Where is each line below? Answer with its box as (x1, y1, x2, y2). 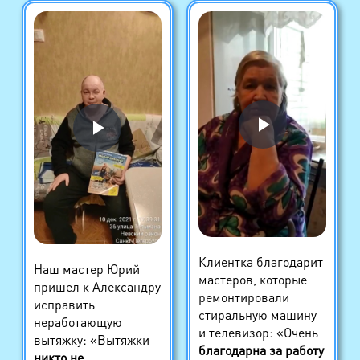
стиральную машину (198, 306, 317, 324)
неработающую (33, 313, 122, 330)
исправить (33, 295, 95, 313)
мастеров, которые (198, 271, 307, 288)
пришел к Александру (33, 277, 161, 295)
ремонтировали (198, 288, 289, 306)
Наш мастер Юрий (33, 260, 140, 277)
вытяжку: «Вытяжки (33, 330, 149, 348)
